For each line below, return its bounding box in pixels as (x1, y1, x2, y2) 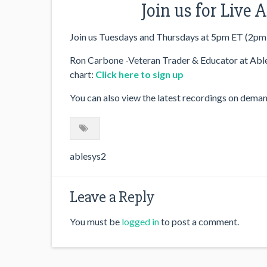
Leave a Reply (70, 188, 154, 207)
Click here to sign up (95, 68, 184, 80)
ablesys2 (70, 150, 106, 162)
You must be (70, 216, 122, 227)
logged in (122, 216, 159, 227)
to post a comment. (159, 216, 239, 227)
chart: (70, 68, 95, 80)
